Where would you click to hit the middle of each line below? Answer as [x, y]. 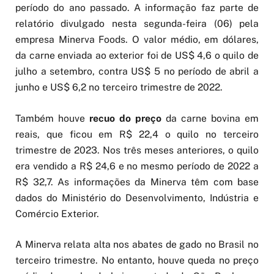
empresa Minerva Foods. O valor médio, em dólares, [137, 40]
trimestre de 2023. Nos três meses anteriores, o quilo [137, 150]
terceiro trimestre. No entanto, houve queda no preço [137, 260]
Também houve [52, 118]
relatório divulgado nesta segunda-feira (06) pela [137, 24]
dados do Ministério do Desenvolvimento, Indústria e [137, 198]
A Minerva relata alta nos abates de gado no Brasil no [137, 244]
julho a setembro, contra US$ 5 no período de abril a [137, 72]
